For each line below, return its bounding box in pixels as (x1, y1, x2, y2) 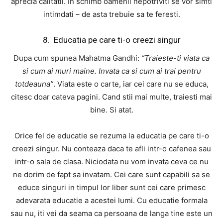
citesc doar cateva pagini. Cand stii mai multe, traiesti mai (11, 92, 212, 102)
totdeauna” (14, 79, 53, 89)
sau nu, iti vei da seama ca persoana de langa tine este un (10, 209, 213, 219)
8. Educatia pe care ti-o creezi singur (42, 35, 181, 45)
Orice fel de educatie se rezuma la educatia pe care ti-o (14, 131, 209, 141)
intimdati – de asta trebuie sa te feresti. (43, 9, 180, 19)
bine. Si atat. (90, 105, 133, 115)
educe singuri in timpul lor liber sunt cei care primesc (17, 183, 206, 193)
